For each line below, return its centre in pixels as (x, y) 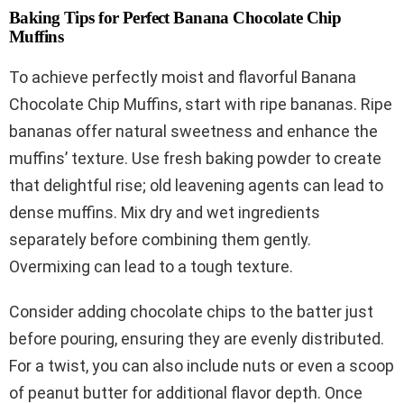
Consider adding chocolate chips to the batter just (191, 311)
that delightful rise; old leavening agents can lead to (196, 185)
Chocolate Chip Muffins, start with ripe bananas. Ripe (201, 104)
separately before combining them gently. (160, 239)
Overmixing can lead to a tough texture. (151, 266)
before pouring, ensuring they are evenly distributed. (197, 338)
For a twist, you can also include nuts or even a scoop (202, 365)
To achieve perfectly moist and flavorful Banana (183, 77)
